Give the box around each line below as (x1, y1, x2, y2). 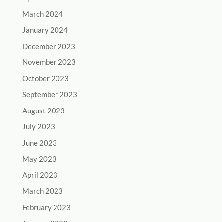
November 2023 (22, 57, 76, 67)
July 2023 (22, 122, 55, 131)
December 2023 (22, 41, 75, 51)
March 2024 (22, 9, 63, 18)
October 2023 (22, 73, 69, 83)
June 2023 (22, 138, 57, 147)
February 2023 (22, 202, 71, 212)
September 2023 (22, 90, 77, 99)
